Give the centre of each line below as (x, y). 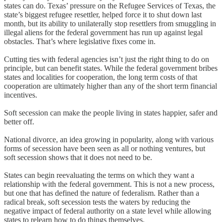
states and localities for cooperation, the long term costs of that (101, 77)
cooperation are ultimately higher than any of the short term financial (111, 86)
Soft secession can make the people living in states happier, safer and (111, 112)
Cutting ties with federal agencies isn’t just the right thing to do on (107, 59)
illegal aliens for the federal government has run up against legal (103, 32)
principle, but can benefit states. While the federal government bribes (111, 68)
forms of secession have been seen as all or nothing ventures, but (105, 148)
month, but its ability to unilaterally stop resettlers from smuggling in (110, 23)
